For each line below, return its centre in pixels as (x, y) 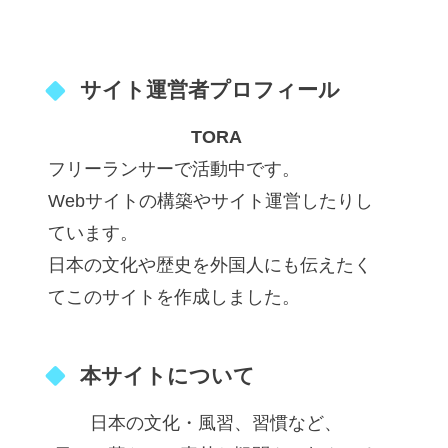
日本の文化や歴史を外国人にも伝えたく (210, 265)
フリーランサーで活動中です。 (174, 169)
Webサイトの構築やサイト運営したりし (210, 201)
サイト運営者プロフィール (209, 90)
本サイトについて (167, 375)
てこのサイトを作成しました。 (174, 297)
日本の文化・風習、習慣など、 (216, 422)
